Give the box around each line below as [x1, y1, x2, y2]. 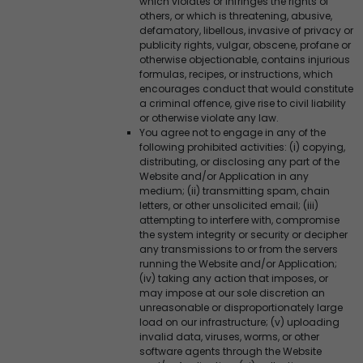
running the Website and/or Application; [139, 256, 337, 271]
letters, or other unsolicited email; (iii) [139, 198, 318, 212]
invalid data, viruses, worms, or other [139, 329, 319, 344]
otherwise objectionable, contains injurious [139, 52, 350, 66]
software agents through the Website [139, 344, 322, 358]
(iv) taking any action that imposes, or [139, 271, 328, 285]
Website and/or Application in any [139, 169, 309, 183]
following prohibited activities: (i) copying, [139, 139, 345, 154]
